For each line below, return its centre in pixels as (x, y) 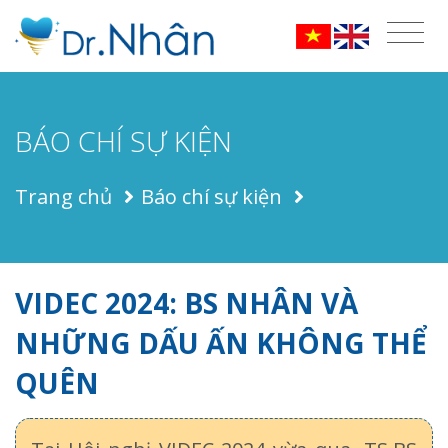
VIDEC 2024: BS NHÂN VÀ (186, 302)
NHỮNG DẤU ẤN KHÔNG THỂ (221, 342)
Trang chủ (63, 196)
